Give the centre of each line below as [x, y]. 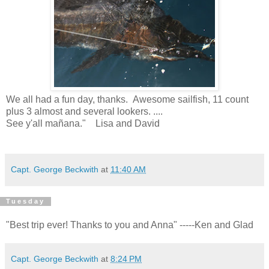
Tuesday [26, 201]
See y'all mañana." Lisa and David [83, 123]
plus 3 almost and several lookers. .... [84, 111]
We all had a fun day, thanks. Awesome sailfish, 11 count [127, 99]
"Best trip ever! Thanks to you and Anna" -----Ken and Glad [130, 225]
